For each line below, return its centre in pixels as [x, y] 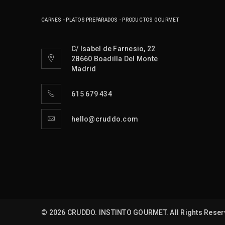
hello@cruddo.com [105, 119]
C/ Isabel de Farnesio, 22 [114, 49]
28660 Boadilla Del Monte [115, 59]
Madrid [84, 69]
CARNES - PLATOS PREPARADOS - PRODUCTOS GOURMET [110, 20]
